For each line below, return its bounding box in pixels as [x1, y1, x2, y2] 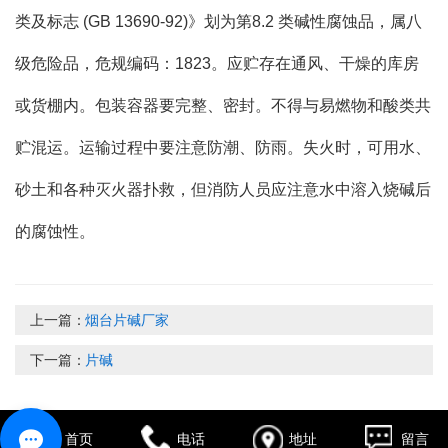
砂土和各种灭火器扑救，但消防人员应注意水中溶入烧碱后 [15, 181, 431, 199]
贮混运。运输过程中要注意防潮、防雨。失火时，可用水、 [15, 139, 431, 157]
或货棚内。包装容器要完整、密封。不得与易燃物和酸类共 [15, 97, 431, 115]
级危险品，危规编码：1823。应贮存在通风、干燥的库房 [15, 55, 419, 73]
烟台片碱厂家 [85, 312, 169, 329]
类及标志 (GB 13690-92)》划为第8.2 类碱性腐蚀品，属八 [15, 13, 422, 31]
